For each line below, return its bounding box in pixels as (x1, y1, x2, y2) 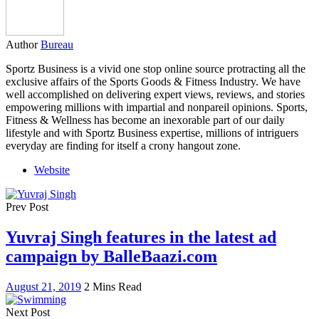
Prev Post (6, 200, 48, 213)
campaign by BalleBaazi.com (6, 246, 217, 266)
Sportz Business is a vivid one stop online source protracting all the (6, 62, 305, 75)
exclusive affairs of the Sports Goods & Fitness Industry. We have (6, 75, 300, 88)
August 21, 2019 (6, 280, 81, 293)
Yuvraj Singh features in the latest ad (6, 227, 276, 246)
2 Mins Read (84, 280, 142, 293)
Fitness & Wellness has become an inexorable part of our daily (6, 113, 285, 126)
